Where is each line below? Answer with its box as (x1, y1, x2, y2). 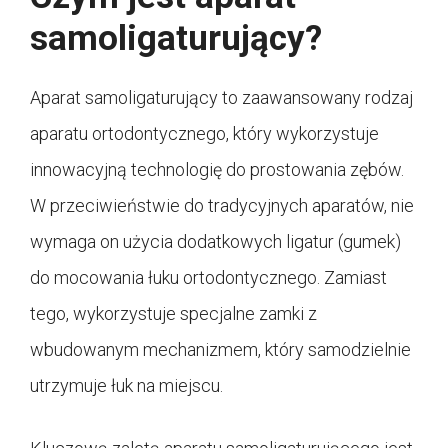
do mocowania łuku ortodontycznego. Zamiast (30, 266, 387, 288)
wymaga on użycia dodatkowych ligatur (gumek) (30, 230, 401, 252)
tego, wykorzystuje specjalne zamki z (30, 302, 317, 324)
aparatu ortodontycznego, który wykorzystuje (30, 122, 379, 144)
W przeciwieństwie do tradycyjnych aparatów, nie (30, 194, 414, 216)
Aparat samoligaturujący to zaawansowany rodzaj (30, 86, 413, 108)
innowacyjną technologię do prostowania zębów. (30, 158, 404, 180)
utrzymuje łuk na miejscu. (30, 374, 223, 396)
